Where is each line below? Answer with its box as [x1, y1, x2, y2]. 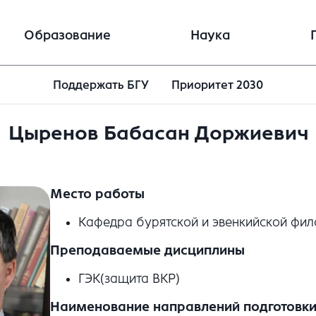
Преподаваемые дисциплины [49, 243, 245, 257]
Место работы [49, 186, 145, 201]
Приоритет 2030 [171, 79, 264, 92]
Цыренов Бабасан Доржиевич [8, 123, 308, 144]
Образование [23, 28, 111, 42]
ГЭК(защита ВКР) [78, 271, 180, 286]
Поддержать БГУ [52, 79, 149, 92]
